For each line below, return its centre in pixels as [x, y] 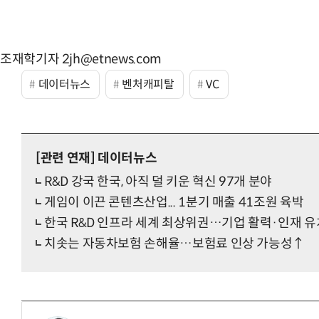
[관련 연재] [66, 158]
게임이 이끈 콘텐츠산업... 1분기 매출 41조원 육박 [174, 203]
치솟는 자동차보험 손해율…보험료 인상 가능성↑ [174, 244]
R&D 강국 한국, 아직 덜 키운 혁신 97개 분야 [158, 182]
